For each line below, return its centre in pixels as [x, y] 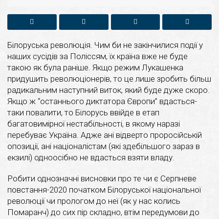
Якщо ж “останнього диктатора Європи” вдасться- [102, 101]
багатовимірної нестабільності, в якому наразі [94, 123]
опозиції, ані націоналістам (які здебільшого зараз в [104, 146]
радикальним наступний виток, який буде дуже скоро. [109, 90]
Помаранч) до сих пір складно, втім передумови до [103, 212]
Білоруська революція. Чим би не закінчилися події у [105, 45]
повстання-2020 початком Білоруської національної [104, 189]
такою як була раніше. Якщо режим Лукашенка [95, 67]
